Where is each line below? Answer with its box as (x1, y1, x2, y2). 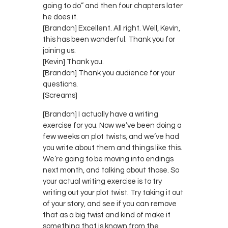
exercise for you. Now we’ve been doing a (43, 121, 182, 129)
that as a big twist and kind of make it (43, 211, 170, 219)
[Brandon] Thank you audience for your (43, 69, 175, 77)
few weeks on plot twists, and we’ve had (43, 132, 179, 140)
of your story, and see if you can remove (43, 199, 177, 208)
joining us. (43, 46, 76, 54)
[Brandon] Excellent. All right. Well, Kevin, (43, 24, 180, 32)
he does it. (43, 13, 78, 21)
